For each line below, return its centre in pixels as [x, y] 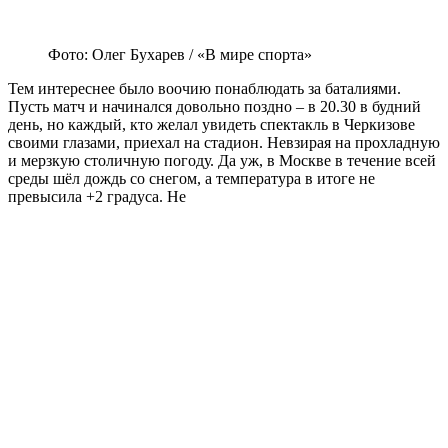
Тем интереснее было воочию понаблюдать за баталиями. [204, 89]
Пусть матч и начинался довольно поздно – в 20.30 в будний [214, 107]
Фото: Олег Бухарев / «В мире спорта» [180, 55]
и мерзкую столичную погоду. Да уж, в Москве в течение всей [222, 161]
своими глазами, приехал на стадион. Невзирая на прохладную [224, 143]
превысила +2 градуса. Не [97, 197]
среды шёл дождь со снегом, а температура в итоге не [191, 179]
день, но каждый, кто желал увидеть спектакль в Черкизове [211, 125]
